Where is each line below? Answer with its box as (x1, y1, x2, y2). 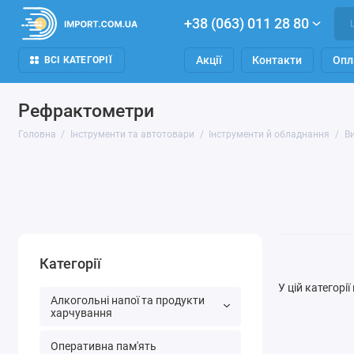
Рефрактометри (17, 100, 154, 122)
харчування (50, 306, 112, 319)
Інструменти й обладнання (209, 129, 330, 141)
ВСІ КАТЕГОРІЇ (43, 55, 112, 66)
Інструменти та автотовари (70, 129, 195, 141)
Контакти (252, 54, 303, 67)
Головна (17, 129, 56, 141)
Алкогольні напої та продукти (50, 293, 205, 307)
